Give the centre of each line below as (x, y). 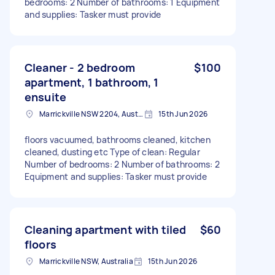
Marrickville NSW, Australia (86, 261)
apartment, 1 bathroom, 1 (92, 82)
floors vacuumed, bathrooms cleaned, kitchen (118, 139)
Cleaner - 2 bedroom (80, 67)
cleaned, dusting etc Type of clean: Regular (112, 152)
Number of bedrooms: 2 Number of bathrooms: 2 (122, 164)
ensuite (46, 97)
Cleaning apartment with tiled (106, 229)
